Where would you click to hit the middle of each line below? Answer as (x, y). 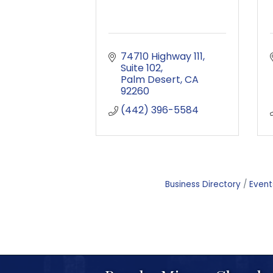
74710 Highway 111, (163, 56)
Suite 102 (141, 68)
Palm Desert (151, 80)
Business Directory (203, 184)
